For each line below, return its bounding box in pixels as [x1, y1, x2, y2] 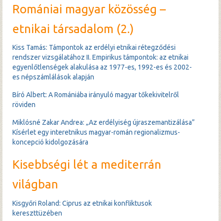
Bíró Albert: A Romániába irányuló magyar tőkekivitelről [12, 91, 179, 99]
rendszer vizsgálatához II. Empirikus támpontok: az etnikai [12, 53, 188, 62]
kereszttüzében [12, 209, 62, 217]
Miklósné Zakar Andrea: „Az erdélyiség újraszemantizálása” [12, 118, 195, 127]
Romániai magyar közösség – [12, 2, 166, 16]
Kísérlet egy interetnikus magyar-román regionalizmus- [12, 128, 180, 137]
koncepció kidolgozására [12, 138, 88, 147]
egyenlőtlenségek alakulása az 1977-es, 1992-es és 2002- [12, 63, 192, 72]
